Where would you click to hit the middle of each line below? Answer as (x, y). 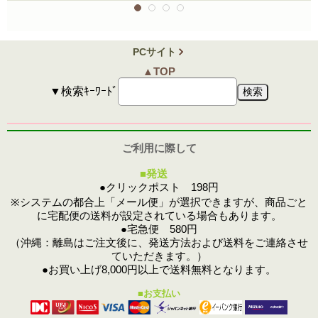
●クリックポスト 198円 (159, 187)
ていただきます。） (159, 256)
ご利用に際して (159, 148)
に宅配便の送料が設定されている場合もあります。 (159, 215)
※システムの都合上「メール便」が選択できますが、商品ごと (159, 202)
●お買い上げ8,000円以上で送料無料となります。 (159, 269)
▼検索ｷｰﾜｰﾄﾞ (84, 91)
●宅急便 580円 (159, 229)
